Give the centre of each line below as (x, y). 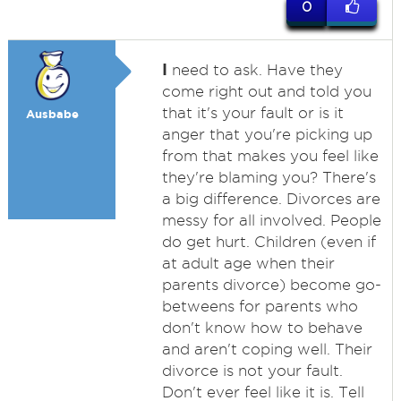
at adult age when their (248, 263)
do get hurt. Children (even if (269, 242)
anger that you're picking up (267, 134)
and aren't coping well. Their (267, 349)
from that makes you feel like (270, 156)
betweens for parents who (260, 306)
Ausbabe (53, 114)
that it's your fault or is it (252, 113)
